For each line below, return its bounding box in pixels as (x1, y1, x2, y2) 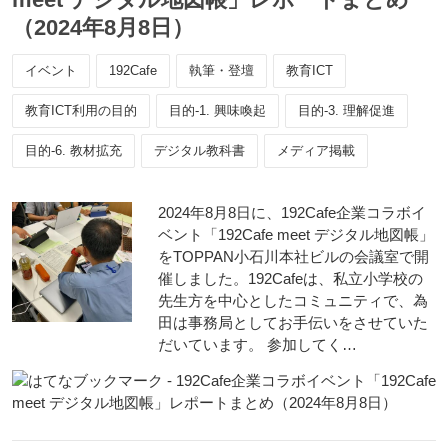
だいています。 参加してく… (158, 336, 357, 353)
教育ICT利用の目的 (25, 103, 137, 118)
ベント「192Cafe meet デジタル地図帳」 (158, 226, 434, 243)
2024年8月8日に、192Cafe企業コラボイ (158, 204, 426, 221)
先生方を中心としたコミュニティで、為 (158, 292, 428, 309)
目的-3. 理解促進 (298, 103, 395, 118)
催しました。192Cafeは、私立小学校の (158, 270, 423, 287)
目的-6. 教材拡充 (25, 143, 122, 158)
